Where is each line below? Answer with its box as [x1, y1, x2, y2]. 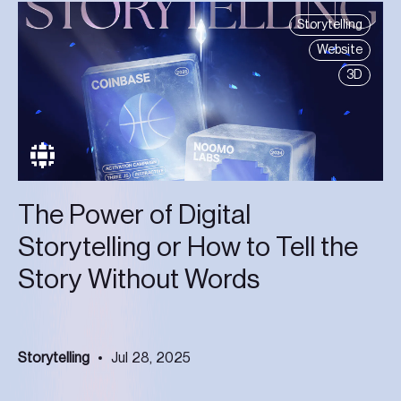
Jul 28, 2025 [111, 350, 191, 365]
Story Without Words [18, 265, 260, 293]
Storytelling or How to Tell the [18, 233, 358, 260]
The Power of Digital [18, 200, 251, 228]
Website [317, 43, 363, 56]
